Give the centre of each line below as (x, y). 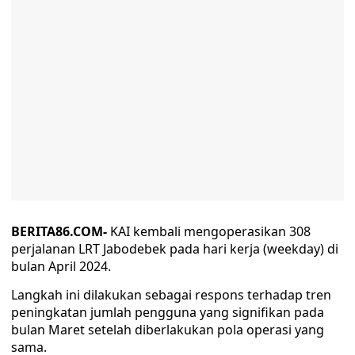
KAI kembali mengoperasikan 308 (209, 231)
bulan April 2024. (61, 266)
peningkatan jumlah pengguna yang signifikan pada (168, 312)
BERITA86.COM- (59, 231)
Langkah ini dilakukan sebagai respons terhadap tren (171, 295)
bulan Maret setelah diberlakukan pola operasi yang (168, 330)
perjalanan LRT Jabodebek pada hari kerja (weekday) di (175, 249)
